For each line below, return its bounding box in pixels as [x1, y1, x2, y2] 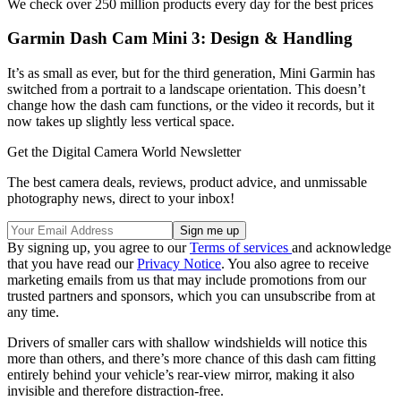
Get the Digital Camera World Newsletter [7, 144, 241, 160]
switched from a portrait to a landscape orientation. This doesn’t [7, 81, 365, 98]
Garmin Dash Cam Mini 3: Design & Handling [7, 29, 353, 48]
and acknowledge [292, 240, 391, 256]
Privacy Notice [137, 256, 221, 272]
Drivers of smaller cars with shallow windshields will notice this [7, 335, 367, 351]
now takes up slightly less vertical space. [7, 114, 235, 130]
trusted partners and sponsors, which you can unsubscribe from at [7, 288, 375, 304]
